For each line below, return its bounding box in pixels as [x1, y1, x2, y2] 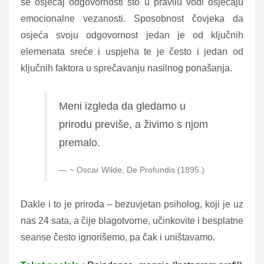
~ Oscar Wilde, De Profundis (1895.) [70, 164, 204, 174]
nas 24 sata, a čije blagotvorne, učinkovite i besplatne [21, 215, 243, 226]
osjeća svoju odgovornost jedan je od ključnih [21, 29, 243, 40]
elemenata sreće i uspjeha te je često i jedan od [21, 46, 243, 57]
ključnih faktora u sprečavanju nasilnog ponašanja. [21, 62, 232, 73]
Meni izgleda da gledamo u [59, 100, 186, 112]
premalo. [59, 136, 100, 148]
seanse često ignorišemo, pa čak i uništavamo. [21, 232, 215, 242]
